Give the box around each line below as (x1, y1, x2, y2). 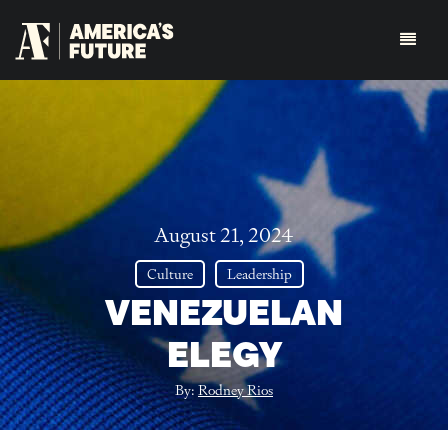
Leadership (226, 263, 292, 285)
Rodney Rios (198, 379, 273, 401)
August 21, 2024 (154, 220, 294, 250)
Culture (146, 263, 193, 285)
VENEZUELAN (105, 285, 343, 342)
